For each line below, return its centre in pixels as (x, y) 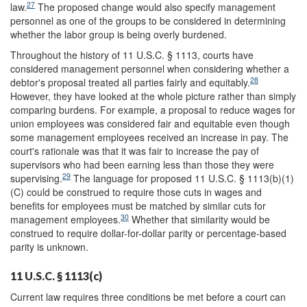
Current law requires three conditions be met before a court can (148, 297)
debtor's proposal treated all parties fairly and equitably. (130, 82)
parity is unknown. (49, 247)
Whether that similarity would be (199, 219)
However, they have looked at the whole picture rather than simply (153, 96)
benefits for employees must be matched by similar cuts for (138, 206)
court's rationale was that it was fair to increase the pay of (135, 151)
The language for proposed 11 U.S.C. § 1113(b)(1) (182, 178)
